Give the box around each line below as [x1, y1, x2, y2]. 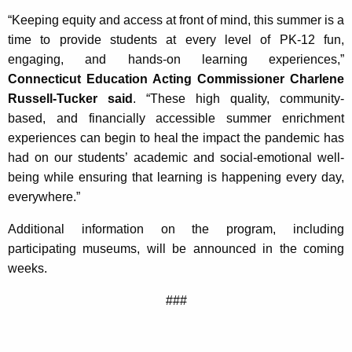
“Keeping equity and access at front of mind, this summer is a [8, 13, 344, 27]
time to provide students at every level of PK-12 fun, [8, 32, 344, 46]
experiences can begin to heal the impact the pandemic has [8, 130, 344, 145]
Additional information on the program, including [8, 222, 344, 236]
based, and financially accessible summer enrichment [8, 111, 344, 125]
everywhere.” [8, 189, 80, 203]
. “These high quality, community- [133, 91, 344, 105]
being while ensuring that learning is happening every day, [8, 170, 344, 184]
